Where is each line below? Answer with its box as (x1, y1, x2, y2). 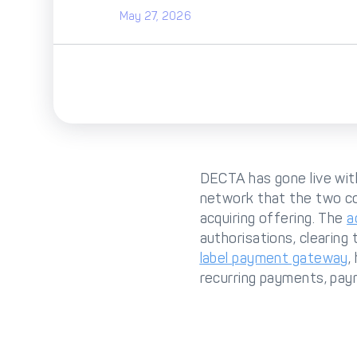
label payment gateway (199, 249, 348, 267)
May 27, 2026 (120, 10, 191, 23)
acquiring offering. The (199, 210, 347, 227)
